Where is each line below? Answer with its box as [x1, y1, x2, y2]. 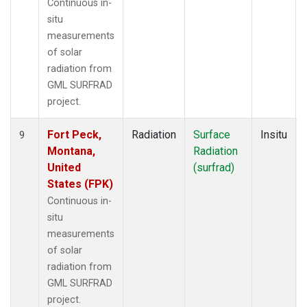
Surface [193, 127, 230, 141]
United [47, 160, 81, 174]
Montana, [47, 144, 95, 158]
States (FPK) [47, 177, 113, 191]
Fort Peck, [47, 127, 101, 141]
